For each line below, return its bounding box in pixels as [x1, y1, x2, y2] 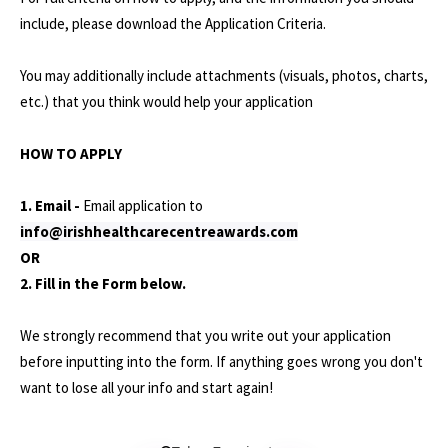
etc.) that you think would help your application [20, 92, 313, 111]
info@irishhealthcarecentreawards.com [20, 222, 298, 241]
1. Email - [20, 196, 83, 215]
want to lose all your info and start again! [20, 378, 273, 397]
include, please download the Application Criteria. [20, 14, 326, 33]
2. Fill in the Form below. [20, 274, 186, 293]
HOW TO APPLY [20, 144, 122, 163]
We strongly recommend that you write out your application [20, 326, 391, 345]
